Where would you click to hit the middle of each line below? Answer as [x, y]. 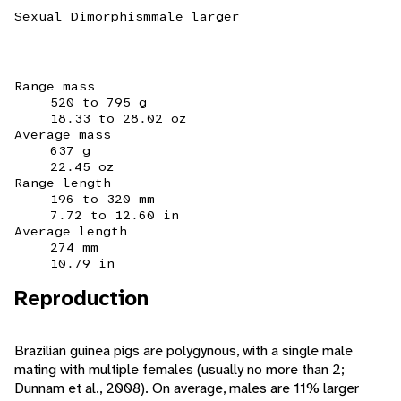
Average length [71, 231]
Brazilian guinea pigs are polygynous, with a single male [183, 351]
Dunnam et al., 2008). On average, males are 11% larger [187, 388]
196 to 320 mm [102, 199]
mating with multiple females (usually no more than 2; [179, 370]
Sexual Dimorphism [83, 17]
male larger [196, 17]
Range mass [55, 86]
